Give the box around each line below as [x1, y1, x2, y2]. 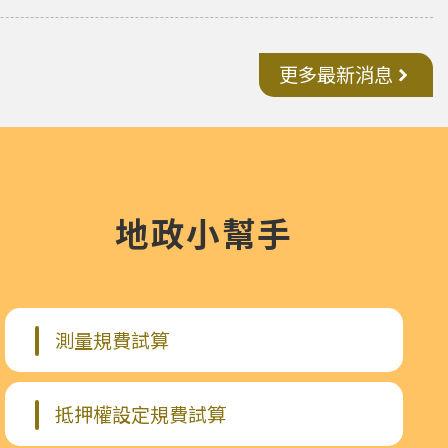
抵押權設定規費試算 [54, 403, 226, 427]
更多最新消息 [279, 63, 393, 87]
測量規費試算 [54, 329, 169, 353]
